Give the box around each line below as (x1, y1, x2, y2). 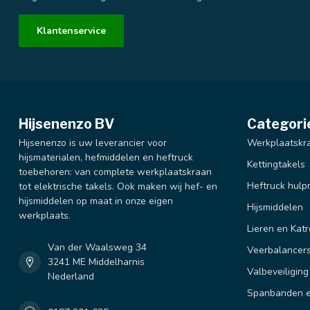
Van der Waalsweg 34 (48, 241, 147, 255)
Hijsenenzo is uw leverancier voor (19, 136, 167, 150)
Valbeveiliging (247, 265, 309, 279)
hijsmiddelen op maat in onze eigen (19, 194, 173, 208)
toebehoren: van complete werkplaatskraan (19, 165, 212, 179)
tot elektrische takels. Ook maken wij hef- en (19, 180, 217, 194)
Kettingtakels (247, 158, 305, 172)
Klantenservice (37, 24, 106, 38)
